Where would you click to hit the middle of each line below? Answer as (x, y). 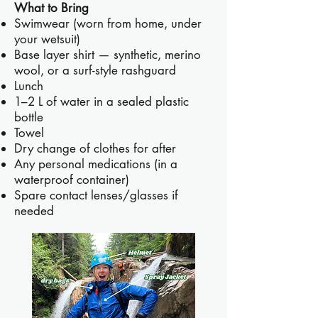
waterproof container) (72, 180)
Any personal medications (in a (96, 164)
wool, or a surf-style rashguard (95, 70)
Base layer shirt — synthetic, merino (108, 55)
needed (34, 211)
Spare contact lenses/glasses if (96, 195)
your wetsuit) (47, 39)
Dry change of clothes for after (95, 148)
